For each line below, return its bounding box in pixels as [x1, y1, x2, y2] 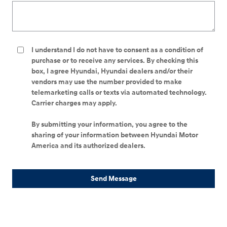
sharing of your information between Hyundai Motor [31, 131, 198, 140]
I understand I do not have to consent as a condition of [31, 46, 203, 55]
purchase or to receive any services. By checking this [31, 56, 198, 65]
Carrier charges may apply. [31, 99, 119, 108]
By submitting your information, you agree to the [31, 120, 187, 129]
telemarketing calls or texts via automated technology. [31, 88, 207, 97]
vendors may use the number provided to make [31, 78, 182, 87]
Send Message [90, 174, 137, 183]
